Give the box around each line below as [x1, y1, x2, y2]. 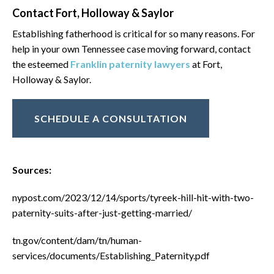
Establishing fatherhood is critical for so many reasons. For [12, 28, 255, 39]
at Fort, [190, 58, 222, 70]
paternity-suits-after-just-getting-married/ [12, 207, 192, 218]
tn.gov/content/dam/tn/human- [12, 234, 142, 246]
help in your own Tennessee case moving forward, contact [12, 43, 251, 54]
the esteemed [12, 58, 70, 70]
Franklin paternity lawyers [70, 58, 190, 70]
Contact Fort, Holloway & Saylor [12, 6, 174, 20]
